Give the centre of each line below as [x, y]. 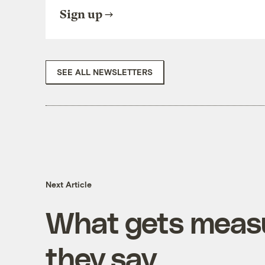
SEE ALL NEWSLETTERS [104, 72]
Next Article [68, 185]
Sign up [81, 14]
